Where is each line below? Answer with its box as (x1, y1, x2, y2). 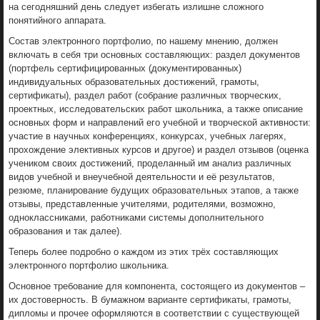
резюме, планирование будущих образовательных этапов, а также (9, 184, 299, 196)
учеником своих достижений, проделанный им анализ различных (9, 157, 291, 169)
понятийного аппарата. (9, 14, 106, 26)
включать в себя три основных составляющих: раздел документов (9, 49, 300, 60)
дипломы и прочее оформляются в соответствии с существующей (9, 307, 299, 319)
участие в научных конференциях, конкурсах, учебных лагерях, (9, 130, 286, 141)
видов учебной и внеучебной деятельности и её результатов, (9, 171, 275, 182)
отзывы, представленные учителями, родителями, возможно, (9, 198, 276, 209)
